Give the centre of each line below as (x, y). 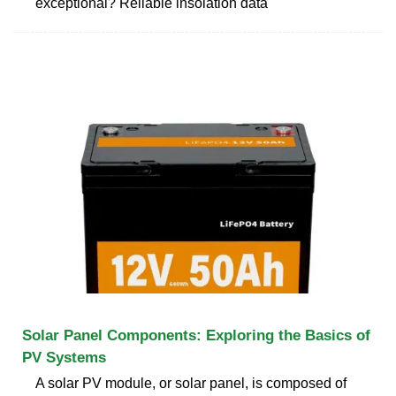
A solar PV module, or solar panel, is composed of (191, 383)
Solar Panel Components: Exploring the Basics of (196, 335)
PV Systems (64, 357)
